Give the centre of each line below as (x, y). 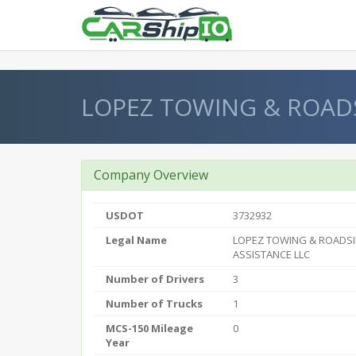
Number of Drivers (155, 279)
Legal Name (136, 240)
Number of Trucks (154, 304)
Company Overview (151, 175)
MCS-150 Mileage (149, 328)
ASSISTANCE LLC (271, 254)
